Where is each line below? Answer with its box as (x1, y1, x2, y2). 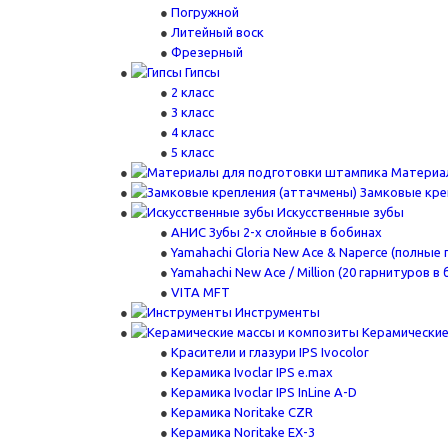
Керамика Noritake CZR (171, 405, 313, 419)
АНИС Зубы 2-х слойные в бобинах (171, 225, 382, 239)
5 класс (171, 145, 214, 159)
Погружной (171, 5, 239, 19)
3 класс (171, 105, 214, 119)
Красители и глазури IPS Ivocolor (171, 345, 369, 359)
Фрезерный (171, 45, 243, 59)
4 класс (171, 125, 214, 139)
